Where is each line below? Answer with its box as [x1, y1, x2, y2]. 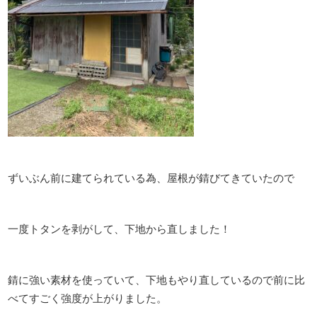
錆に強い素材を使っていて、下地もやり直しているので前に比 [8, 274, 306, 286]
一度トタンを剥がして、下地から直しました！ [8, 223, 231, 235]
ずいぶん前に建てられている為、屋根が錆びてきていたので [8, 172, 295, 184]
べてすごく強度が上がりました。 [8, 292, 168, 304]
